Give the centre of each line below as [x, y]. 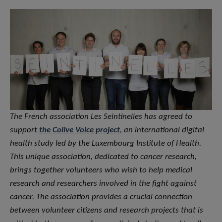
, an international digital [162, 130]
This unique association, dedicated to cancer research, [103, 157]
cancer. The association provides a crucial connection [101, 197]
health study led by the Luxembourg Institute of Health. [106, 144]
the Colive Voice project [80, 130]
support [25, 130]
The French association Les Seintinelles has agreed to [101, 117]
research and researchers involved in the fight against [103, 184]
